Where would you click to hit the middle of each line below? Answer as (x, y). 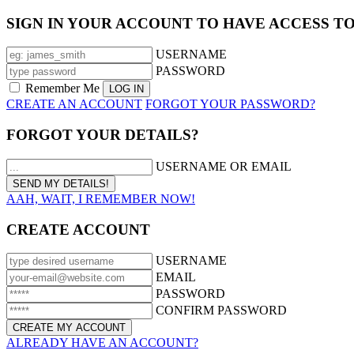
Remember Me (62, 88)
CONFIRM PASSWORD (221, 311)
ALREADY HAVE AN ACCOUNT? (102, 343)
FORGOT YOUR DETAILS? (103, 135)
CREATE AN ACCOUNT (74, 104)
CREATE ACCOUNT (78, 229)
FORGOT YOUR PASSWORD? (230, 104)
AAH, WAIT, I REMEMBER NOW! (101, 198)
